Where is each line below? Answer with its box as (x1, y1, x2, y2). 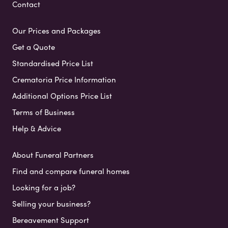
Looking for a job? (12, 182, 75, 193)
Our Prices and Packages (12, 25, 101, 37)
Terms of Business (12, 106, 75, 118)
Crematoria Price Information (12, 74, 116, 85)
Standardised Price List (12, 58, 93, 69)
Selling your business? (12, 198, 91, 210)
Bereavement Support (12, 214, 89, 226)
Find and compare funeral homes (12, 165, 130, 177)
